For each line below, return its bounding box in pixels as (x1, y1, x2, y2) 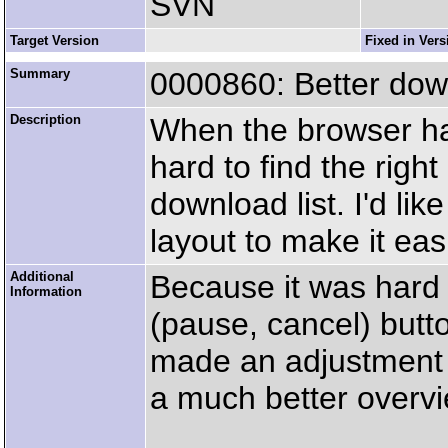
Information (10, 284, 82, 299)
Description (10, 112, 81, 127)
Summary (10, 66, 70, 81)
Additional (10, 269, 74, 284)
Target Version (10, 33, 99, 48)
